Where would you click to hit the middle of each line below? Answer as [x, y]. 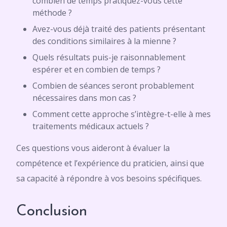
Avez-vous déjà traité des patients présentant [119, 29]
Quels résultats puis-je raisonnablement [109, 57]
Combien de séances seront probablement [113, 86]
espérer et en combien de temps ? [97, 69]
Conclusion [52, 212]
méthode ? [52, 13]
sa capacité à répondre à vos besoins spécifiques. [109, 178]
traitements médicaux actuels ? [91, 126]
